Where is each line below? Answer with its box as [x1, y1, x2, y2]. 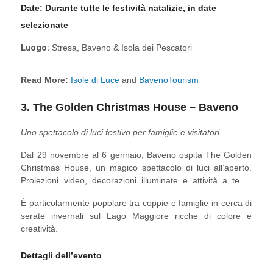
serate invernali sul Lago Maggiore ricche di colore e [21, 211, 252, 221]
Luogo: [21, 42, 50, 52]
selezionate [21, 19, 69, 30]
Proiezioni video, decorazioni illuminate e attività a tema [21, 175, 252, 186]
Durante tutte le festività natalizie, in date [43, 2, 217, 13]
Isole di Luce [71, 74, 122, 85]
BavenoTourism [139, 74, 199, 85]
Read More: [21, 74, 69, 85]
